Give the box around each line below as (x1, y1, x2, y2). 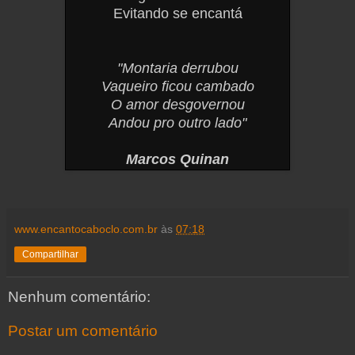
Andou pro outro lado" (109, 114, 246, 131)
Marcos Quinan (126, 151, 229, 167)
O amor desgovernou (110, 96, 245, 113)
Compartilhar (22, 248, 78, 260)
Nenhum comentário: (8, 288, 151, 305)
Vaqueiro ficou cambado (101, 78, 254, 94)
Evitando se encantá (113, 5, 242, 21)
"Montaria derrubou (116, 59, 239, 76)
